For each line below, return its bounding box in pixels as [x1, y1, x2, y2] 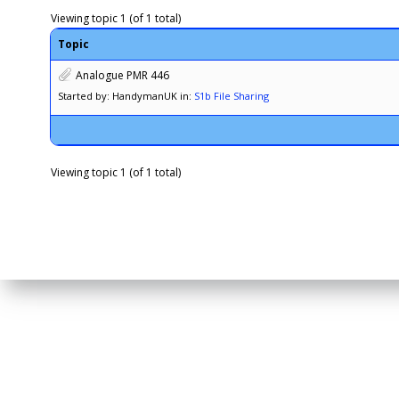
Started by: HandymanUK [58, 89, 177, 102]
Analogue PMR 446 [76, 68, 169, 83]
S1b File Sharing [194, 89, 269, 102]
